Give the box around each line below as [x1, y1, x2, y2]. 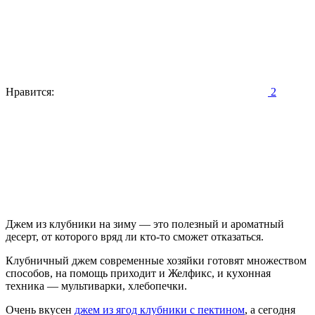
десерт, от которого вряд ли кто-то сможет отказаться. [6, 230, 264, 243]
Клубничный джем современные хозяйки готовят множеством [6, 254, 307, 266]
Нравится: [6, 85, 54, 98]
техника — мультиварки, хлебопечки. [6, 279, 187, 292]
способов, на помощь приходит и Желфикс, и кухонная [6, 266, 271, 279]
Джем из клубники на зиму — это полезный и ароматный [6, 217, 284, 230]
